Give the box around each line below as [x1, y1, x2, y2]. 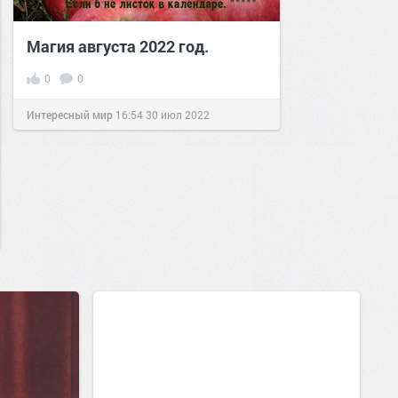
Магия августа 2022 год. [27, 36, 209, 57]
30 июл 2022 [146, 107, 210, 122]
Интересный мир [27, 107, 113, 122]
